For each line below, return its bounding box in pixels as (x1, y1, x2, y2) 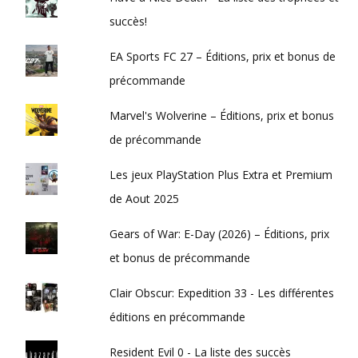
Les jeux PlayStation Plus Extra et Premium (109, 166, 333, 182)
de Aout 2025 (109, 190, 180, 206)
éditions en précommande (109, 308, 246, 324)
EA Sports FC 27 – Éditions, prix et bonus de (109, 48, 336, 64)
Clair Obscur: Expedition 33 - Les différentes (109, 284, 335, 300)
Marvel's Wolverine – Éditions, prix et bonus (109, 107, 335, 123)
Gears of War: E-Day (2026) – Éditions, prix (109, 225, 330, 241)
